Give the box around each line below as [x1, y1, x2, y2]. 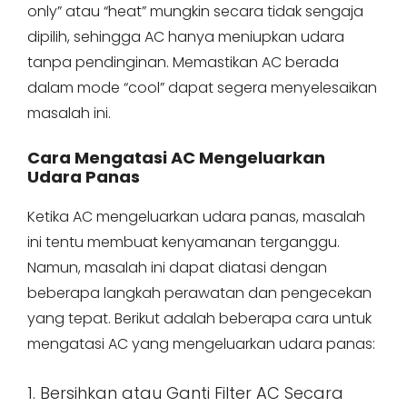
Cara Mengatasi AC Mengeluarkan [27, 146, 325, 169]
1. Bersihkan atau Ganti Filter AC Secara [27, 382, 343, 404]
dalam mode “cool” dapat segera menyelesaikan [27, 77, 377, 98]
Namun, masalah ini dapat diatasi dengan [27, 257, 327, 278]
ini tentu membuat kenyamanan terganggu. [27, 232, 340, 253]
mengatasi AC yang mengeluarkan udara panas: [27, 333, 375, 354]
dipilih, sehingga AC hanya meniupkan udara [27, 26, 344, 47]
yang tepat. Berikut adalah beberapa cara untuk [27, 308, 372, 329]
